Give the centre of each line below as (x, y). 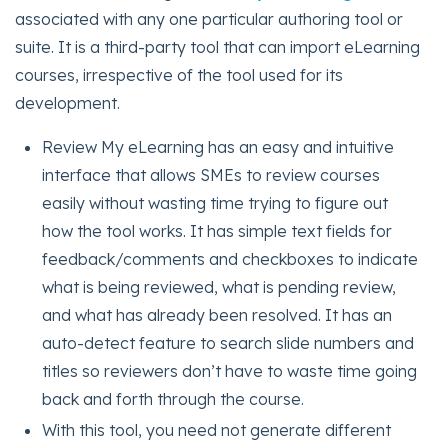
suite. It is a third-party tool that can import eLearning (217, 47)
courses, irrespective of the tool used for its (179, 75)
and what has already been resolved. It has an (217, 315)
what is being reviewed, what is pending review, (219, 287)
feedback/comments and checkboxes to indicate (230, 259)
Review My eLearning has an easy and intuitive (218, 147)
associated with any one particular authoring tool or (209, 19)
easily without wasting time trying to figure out (215, 203)
